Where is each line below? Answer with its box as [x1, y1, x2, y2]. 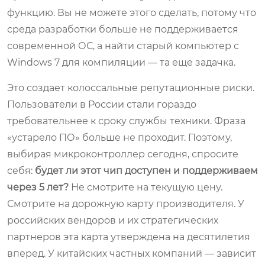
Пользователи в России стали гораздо [7, 98, 196, 110]
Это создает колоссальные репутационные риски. [7, 82, 254, 93]
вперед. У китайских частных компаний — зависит [7, 247, 256, 259]
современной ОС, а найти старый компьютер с [7, 40, 239, 51]
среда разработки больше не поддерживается [7, 23, 238, 35]
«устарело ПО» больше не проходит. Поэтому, [7, 131, 232, 143]
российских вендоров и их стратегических [7, 214, 218, 226]
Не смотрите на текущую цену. [69, 181, 222, 193]
